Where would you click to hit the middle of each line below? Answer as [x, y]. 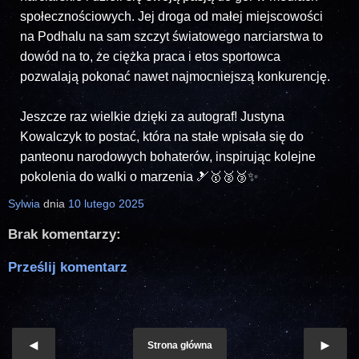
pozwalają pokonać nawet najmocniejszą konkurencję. [175, 76]
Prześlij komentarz [68, 268]
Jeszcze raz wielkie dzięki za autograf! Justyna [152, 116]
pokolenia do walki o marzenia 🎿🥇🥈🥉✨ [139, 176]
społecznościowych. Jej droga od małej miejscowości [171, 16]
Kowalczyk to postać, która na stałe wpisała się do [162, 136]
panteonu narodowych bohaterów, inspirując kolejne [168, 156]
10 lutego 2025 [106, 203]
